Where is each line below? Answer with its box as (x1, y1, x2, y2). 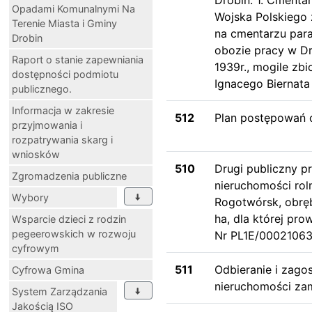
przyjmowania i (12, 118, 82, 131)
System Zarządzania (12, 285, 107, 297)
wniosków (12, 148, 60, 160)
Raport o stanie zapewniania (12, 53, 143, 65)
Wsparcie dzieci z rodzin (12, 212, 126, 225)
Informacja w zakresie (12, 104, 114, 116)
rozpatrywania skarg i (12, 133, 113, 146)
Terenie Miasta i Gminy (12, 17, 117, 29)
